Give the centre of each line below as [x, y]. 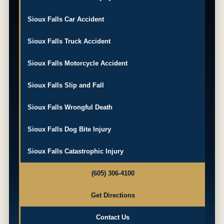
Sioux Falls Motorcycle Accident [77, 63]
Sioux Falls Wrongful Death [70, 107]
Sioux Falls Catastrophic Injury [75, 151]
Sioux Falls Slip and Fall [66, 85]
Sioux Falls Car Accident [66, 19]
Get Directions [113, 195]
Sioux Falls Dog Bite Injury [69, 129]
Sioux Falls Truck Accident [69, 41]
